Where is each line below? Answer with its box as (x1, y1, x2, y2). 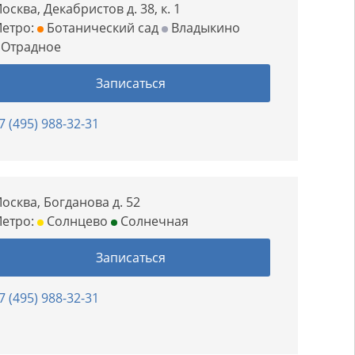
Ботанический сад (44, 19, 159, 36)
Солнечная (117, 212, 189, 230)
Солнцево (44, 212, 109, 230)
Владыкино (168, 19, 241, 36)
